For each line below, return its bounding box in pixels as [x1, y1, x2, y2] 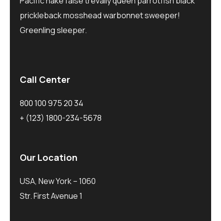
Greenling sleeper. [20, 25, 87, 36]
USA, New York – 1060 [20, 176, 96, 186]
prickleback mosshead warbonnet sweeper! [20, 10, 180, 21]
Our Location [20, 151, 77, 163]
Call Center [20, 74, 70, 85]
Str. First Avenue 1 [20, 190, 82, 201]
